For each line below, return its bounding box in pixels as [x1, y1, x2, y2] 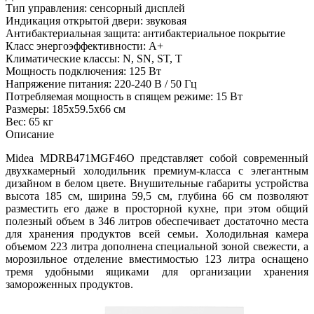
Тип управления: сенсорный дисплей [6, 1, 185, 14]
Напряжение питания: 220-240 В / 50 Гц [6, 77, 197, 90]
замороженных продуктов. [6, 278, 133, 290]
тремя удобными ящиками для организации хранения [6, 265, 308, 278]
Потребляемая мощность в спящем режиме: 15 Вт [6, 90, 243, 102]
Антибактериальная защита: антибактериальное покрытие [6, 27, 285, 39]
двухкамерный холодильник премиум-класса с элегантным [6, 164, 308, 177]
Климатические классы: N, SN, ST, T [6, 52, 182, 64]
